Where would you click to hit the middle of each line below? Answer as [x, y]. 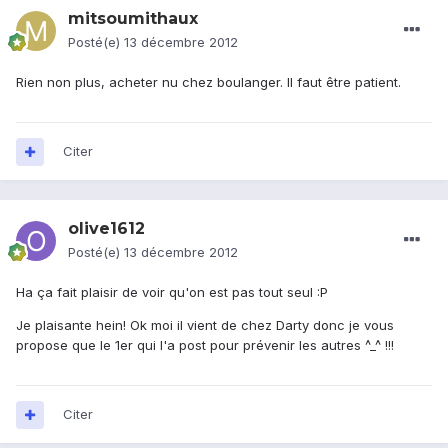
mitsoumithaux [133, 19]
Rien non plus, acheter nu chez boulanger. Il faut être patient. [208, 82]
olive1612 [106, 229]
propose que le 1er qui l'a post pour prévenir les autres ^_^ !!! [205, 345]
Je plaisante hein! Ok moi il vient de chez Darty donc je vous [205, 325]
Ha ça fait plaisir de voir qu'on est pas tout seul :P [172, 292]
